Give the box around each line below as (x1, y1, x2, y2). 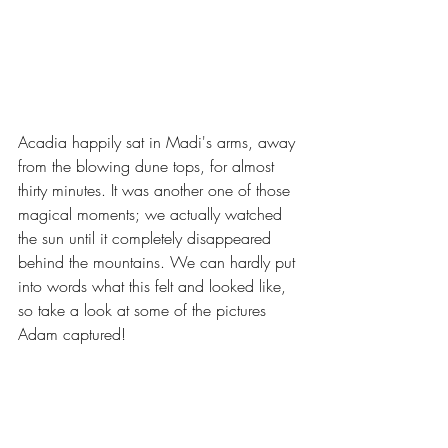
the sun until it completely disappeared (18, 226, 276, 249)
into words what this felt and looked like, (18, 274, 291, 297)
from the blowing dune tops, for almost (18, 154, 279, 177)
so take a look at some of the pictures (18, 298, 271, 321)
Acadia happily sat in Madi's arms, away (18, 130, 300, 153)
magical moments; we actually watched (18, 202, 287, 225)
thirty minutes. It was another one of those (18, 178, 295, 201)
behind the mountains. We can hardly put (18, 250, 300, 273)
